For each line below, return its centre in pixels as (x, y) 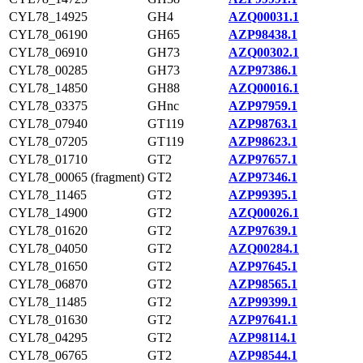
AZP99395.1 (263, 195)
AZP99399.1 (263, 302)
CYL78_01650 (48, 266)
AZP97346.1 (263, 177)
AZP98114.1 (263, 337)
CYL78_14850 (48, 88)
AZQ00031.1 (264, 17)
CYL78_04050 (48, 248)
